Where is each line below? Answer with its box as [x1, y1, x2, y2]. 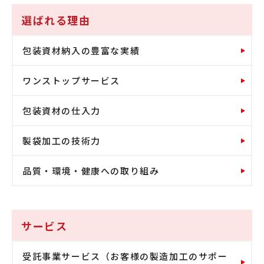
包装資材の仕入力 [22, 104, 101, 117]
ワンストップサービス [22, 74, 120, 87]
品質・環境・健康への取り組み [22, 164, 160, 177]
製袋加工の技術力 [22, 134, 101, 147]
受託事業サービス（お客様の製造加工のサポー [22, 250, 228, 263]
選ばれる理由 [21, 12, 91, 28]
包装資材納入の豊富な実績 [22, 44, 140, 57]
